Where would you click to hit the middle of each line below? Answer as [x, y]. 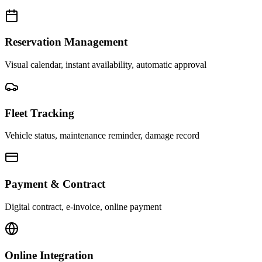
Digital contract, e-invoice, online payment [83, 206]
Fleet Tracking [39, 113]
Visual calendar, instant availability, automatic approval [106, 64]
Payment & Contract [55, 184]
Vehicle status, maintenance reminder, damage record [102, 136]
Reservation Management [66, 42]
